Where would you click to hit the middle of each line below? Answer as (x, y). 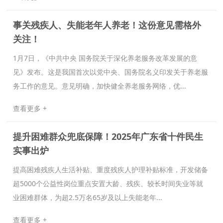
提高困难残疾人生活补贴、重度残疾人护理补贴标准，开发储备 (111, 169)
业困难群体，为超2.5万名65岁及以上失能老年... (88, 197)
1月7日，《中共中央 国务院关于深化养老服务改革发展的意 (105, 58)
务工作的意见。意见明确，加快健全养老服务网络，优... (100, 86)
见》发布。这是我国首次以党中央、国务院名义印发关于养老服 (111, 72)
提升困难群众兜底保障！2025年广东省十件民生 (108, 136)
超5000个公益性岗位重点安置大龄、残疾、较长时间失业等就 (108, 183)
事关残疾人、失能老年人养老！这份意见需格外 (107, 25)
